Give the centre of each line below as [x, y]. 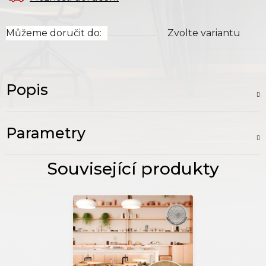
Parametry [46, 133]
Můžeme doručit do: [54, 33]
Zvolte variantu [204, 33]
